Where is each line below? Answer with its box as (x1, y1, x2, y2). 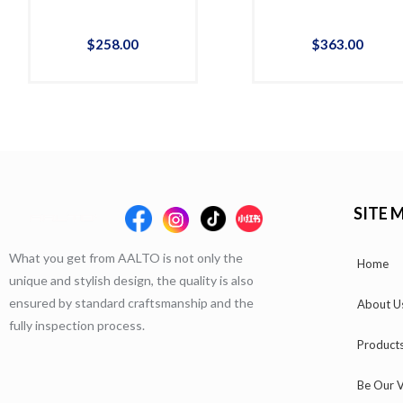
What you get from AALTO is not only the (9, 249, 243, 265)
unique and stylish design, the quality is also (9, 272, 254, 288)
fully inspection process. (9, 317, 145, 333)
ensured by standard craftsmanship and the (9, 294, 254, 310)
